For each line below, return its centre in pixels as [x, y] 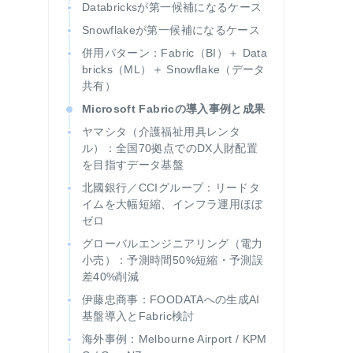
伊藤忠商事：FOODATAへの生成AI [171, 299]
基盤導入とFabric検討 [138, 316]
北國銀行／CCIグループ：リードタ [171, 188]
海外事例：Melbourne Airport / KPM [175, 339]
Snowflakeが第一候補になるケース [171, 30]
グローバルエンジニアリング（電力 [173, 243]
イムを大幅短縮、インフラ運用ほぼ [173, 204]
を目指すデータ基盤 [133, 165]
